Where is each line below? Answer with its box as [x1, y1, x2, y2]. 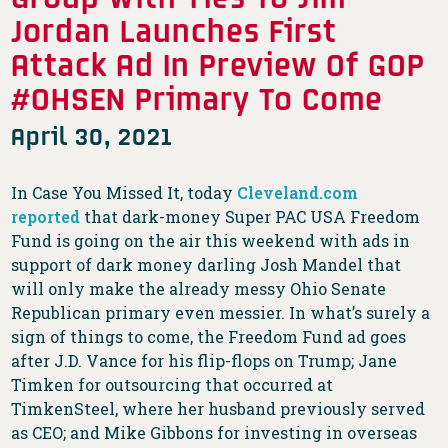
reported [11, 206, 81, 228]
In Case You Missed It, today [11, 182, 238, 204]
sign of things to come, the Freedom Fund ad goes [11, 326, 407, 348]
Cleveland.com [237, 182, 359, 204]
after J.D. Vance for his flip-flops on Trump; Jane [11, 350, 398, 372]
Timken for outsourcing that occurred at [11, 374, 334, 396]
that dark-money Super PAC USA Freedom [80, 206, 421, 228]
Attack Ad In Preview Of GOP [11, 45, 426, 83]
